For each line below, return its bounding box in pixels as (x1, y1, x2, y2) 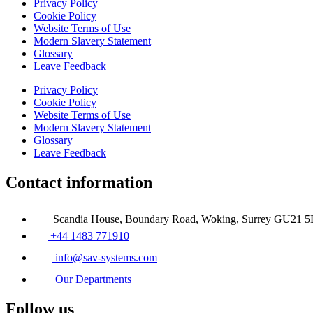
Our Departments (55, 273, 131, 286)
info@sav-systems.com (55, 252, 157, 264)
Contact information (6, 173, 152, 192)
